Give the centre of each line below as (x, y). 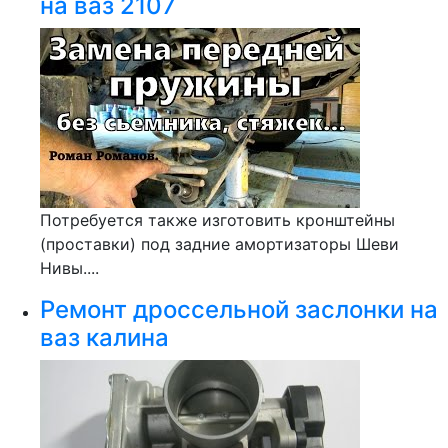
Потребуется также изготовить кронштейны (217, 220)
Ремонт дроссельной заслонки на (239, 309)
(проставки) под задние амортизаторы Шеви (219, 244)
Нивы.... (69, 268)
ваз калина (104, 337)
